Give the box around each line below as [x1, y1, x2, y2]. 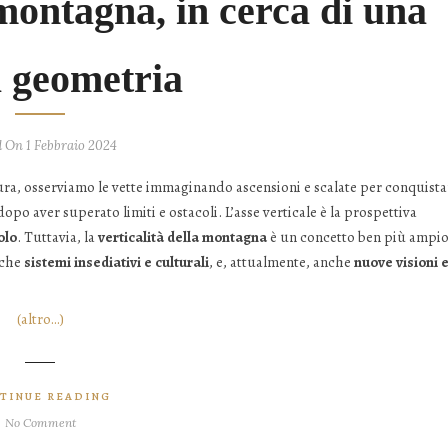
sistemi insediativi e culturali [24, 251, 209, 272]
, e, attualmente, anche [209, 251, 354, 272]
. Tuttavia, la [17, 226, 98, 247]
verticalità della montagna [98, 226, 267, 247]
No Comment [4, 415, 76, 431]
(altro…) [16, 309, 64, 330]
